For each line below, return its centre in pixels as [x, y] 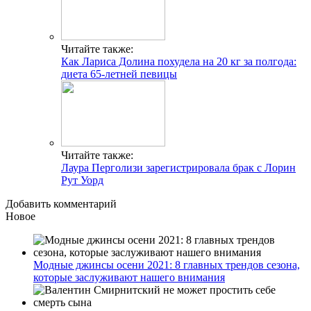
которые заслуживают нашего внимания [129, 277]
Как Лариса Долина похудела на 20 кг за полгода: [179, 61]
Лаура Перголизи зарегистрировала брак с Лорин [178, 167]
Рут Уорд [82, 180]
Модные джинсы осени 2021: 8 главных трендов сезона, [167, 264]
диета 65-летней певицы [119, 74]
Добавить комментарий [61, 203]
